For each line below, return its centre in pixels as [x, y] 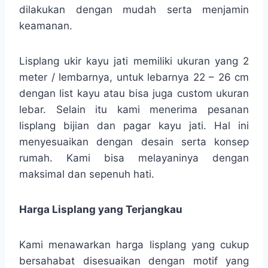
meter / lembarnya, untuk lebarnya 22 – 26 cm [134, 77]
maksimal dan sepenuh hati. [87, 174]
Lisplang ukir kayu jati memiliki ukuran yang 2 [134, 61]
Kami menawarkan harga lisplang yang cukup [134, 244]
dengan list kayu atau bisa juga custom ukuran [134, 93]
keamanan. [46, 25]
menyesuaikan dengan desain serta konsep [134, 141]
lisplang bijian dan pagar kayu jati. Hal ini [134, 125]
